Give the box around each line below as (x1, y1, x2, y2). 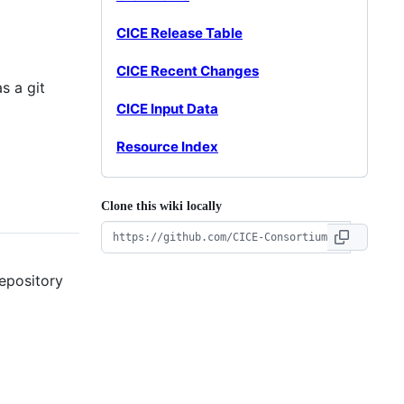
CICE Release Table (116, 23, 243, 41)
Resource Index (116, 137, 218, 155)
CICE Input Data (116, 99, 218, 117)
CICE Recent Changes (116, 61, 259, 79)
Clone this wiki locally (101, 198, 222, 213)
